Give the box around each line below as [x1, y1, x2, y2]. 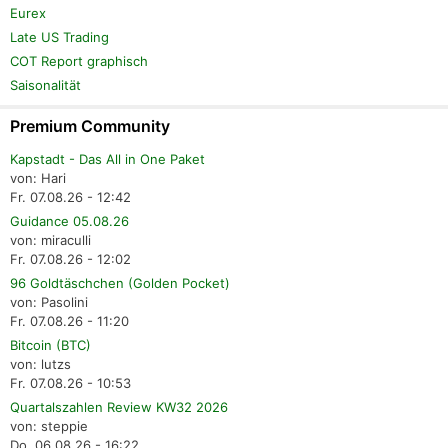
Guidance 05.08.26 [10, 213, 129, 230]
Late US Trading [10, 29, 109, 46]
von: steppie [10, 418, 88, 435]
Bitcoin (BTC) [10, 337, 91, 354]
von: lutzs [10, 356, 71, 373]
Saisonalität [10, 77, 81, 94]
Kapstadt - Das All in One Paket [10, 151, 205, 168]
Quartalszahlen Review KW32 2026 [10, 399, 228, 416]
